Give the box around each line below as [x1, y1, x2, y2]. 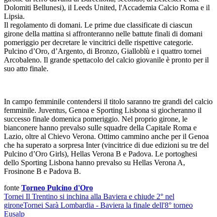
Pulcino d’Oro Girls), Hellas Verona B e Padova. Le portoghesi [4, 149, 197, 158]
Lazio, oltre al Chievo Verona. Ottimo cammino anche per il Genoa [4, 132, 209, 140]
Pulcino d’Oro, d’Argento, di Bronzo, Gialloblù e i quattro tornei [4, 46, 201, 55]
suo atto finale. [4, 64, 48, 73]
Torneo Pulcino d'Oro [21, 183, 93, 192]
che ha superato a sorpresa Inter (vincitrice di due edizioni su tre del [4, 140, 209, 149]
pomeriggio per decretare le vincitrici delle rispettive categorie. [4, 38, 193, 46]
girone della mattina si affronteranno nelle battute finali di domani [4, 29, 202, 38]
